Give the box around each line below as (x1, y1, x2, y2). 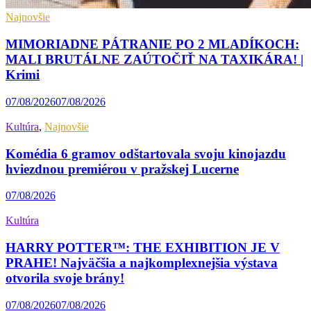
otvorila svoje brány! (6, 271, 124, 286)
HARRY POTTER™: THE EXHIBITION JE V (6, 240, 280, 255)
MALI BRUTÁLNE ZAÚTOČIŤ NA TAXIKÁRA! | (6, 52, 303, 67)
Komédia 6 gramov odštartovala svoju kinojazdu (6, 146, 286, 161)
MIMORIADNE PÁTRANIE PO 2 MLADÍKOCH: (6, 37, 299, 52)
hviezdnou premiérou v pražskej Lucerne (6, 161, 239, 176)
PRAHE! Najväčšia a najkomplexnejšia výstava (6, 255, 278, 271)
